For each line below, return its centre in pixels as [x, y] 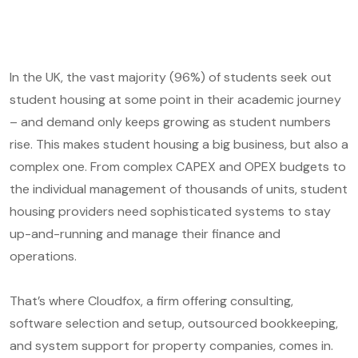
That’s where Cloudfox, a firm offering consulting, [151, 300]
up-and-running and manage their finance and [145, 233]
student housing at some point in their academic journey [175, 99]
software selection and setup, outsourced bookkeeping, [174, 323]
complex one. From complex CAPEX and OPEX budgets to [178, 166]
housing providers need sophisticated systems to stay [170, 211]
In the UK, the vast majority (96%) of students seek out [171, 77]
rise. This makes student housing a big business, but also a [179, 144]
